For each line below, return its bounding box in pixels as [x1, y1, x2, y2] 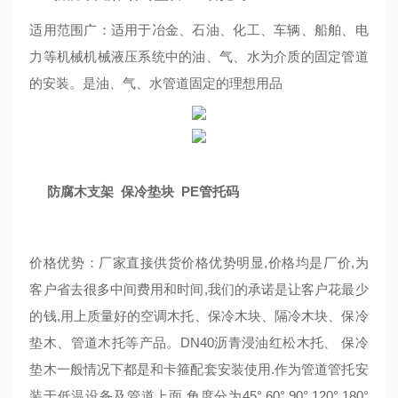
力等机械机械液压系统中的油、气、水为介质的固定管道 [29, 49, 369, 64]
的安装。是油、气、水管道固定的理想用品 [29, 76, 283, 91]
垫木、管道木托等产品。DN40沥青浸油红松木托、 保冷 [29, 335, 369, 350]
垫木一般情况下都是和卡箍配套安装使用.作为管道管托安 [29, 362, 369, 377]
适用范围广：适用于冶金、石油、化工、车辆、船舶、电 [29, 22, 369, 37]
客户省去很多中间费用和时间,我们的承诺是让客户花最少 [29, 282, 369, 297]
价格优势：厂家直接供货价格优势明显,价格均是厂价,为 [29, 255, 369, 270]
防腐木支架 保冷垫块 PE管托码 [44, 184, 243, 199]
